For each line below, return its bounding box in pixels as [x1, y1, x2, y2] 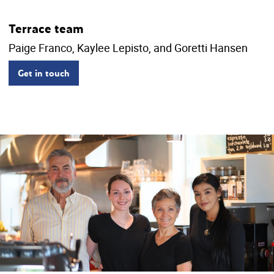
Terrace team [9, 20, 84, 37]
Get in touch [18, 66, 70, 80]
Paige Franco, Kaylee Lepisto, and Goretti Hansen [9, 40, 248, 56]
